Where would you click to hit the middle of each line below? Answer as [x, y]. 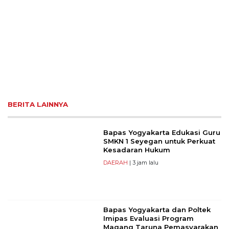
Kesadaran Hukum [136, 150]
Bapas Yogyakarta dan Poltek [157, 210]
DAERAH [115, 163]
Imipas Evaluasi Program [148, 219]
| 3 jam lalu [143, 163]
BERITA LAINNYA [38, 105]
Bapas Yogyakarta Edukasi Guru [162, 133]
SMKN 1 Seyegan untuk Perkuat [159, 141]
